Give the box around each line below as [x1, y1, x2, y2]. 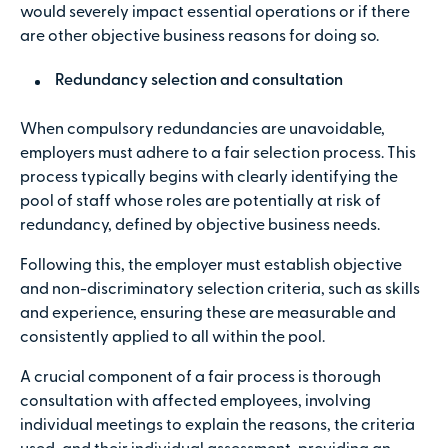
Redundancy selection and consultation [55, 73, 343, 90]
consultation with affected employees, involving [20, 394, 371, 411]
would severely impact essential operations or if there [20, 5, 410, 22]
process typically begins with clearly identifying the [20, 170, 398, 187]
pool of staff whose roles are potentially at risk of [20, 194, 381, 211]
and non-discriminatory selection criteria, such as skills [20, 282, 420, 299]
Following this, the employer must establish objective [20, 258, 402, 275]
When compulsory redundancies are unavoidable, [20, 122, 385, 139]
